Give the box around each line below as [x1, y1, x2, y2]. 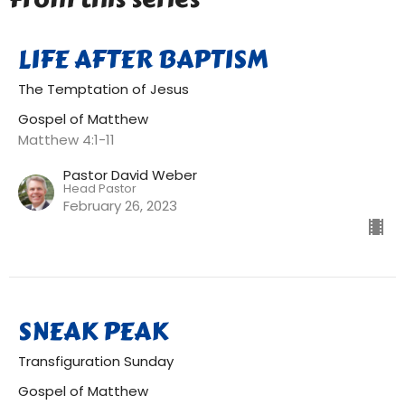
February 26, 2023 [63, 196, 177, 215]
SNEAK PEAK [18, 312, 168, 351]
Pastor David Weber [63, 165, 197, 184]
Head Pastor [63, 180, 137, 197]
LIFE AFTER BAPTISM [18, 40, 268, 79]
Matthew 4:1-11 [18, 130, 115, 149]
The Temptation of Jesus [18, 80, 189, 99]
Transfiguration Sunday [18, 352, 174, 371]
